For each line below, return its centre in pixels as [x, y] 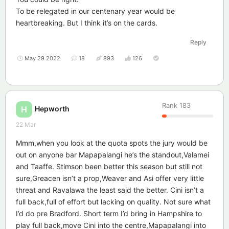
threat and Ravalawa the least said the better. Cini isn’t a [110, 190]
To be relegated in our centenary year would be [95, 11]
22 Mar [26, 125]
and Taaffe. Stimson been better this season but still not [109, 167]
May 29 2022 [42, 59]
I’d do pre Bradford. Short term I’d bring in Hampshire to [109, 214]
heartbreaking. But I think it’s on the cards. [87, 23]
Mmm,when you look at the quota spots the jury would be [112, 143]
